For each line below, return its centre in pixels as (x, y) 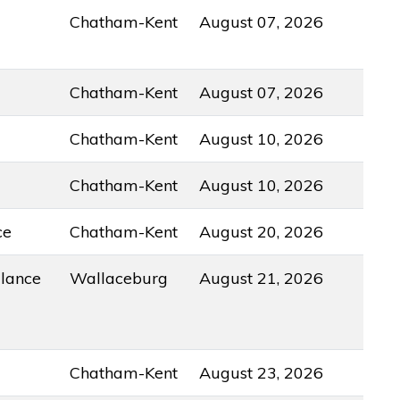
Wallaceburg (119, 278)
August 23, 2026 (262, 372)
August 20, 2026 (262, 231)
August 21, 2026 (262, 278)
